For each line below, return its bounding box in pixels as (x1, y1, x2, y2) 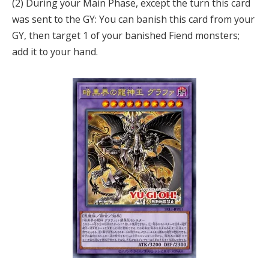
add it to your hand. (12, 45, 98, 59)
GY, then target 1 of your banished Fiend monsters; (12, 29, 240, 43)
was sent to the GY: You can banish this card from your (12, 13, 255, 26)
